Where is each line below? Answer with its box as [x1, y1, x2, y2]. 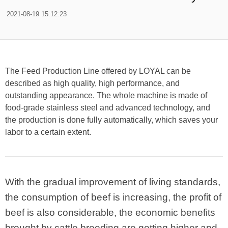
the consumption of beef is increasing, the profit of [5, 192, 221, 203]
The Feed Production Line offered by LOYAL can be [5, 67, 191, 75]
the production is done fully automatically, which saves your [5, 116, 218, 124]
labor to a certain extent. [5, 128, 91, 136]
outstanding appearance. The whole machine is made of [5, 91, 207, 100]
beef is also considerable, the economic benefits [5, 207, 215, 218]
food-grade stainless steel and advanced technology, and [5, 103, 210, 112]
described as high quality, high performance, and [5, 79, 180, 88]
